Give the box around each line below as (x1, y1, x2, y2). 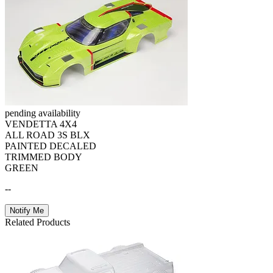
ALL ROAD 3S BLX (5, 129, 90, 140)
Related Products (5, 216, 70, 227)
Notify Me (10, 205, 44, 215)
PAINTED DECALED (5, 140, 96, 151)
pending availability (5, 107, 80, 118)
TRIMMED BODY (5, 151, 82, 162)
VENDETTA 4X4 (5, 118, 77, 129)
